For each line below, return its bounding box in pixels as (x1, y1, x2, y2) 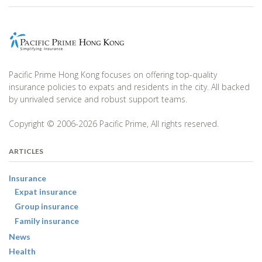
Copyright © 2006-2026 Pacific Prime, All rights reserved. (9, 118, 219, 129)
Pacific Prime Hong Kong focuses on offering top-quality (9, 68, 217, 80)
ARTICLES (9, 146, 43, 156)
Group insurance (15, 201, 78, 211)
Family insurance (15, 215, 79, 226)
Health (9, 246, 36, 256)
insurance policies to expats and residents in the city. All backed (9, 81, 250, 92)
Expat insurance (15, 186, 77, 196)
